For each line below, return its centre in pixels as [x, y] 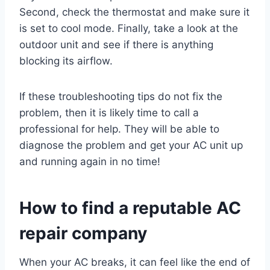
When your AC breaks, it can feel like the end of [135, 262]
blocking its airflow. [66, 61]
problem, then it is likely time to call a [109, 113]
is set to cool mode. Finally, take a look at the [129, 29]
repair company [83, 234]
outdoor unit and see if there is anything [116, 45]
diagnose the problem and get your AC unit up [131, 146]
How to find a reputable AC [130, 208]
